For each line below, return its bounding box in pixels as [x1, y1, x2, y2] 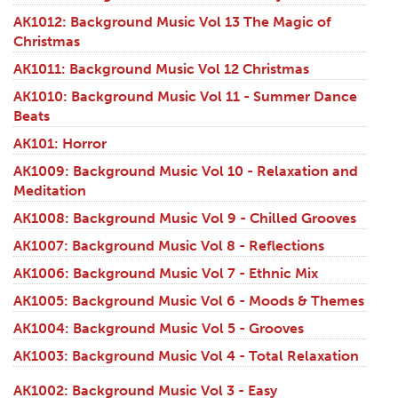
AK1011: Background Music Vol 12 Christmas [13, 60, 309, 78]
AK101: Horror [13, 135, 107, 153]
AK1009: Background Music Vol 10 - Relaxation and [13, 163, 358, 180]
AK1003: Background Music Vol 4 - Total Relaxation [13, 347, 359, 365]
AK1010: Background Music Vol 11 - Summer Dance [13, 88, 357, 106]
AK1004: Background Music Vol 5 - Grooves [13, 320, 304, 338]
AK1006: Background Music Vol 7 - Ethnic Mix [13, 265, 318, 283]
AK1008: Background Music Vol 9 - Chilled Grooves [13, 210, 356, 227]
